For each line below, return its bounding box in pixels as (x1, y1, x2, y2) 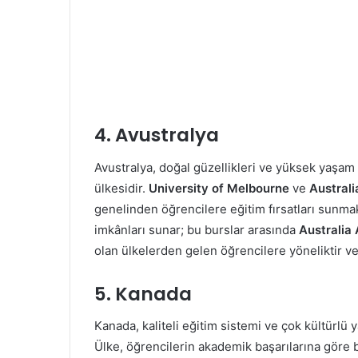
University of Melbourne (149, 180, 289, 196)
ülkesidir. (94, 180, 149, 196)
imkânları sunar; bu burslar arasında (94, 221, 299, 237)
